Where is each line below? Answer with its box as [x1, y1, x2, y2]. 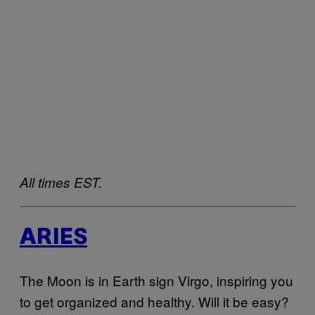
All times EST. [20, 172, 102, 191]
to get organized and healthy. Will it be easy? [20, 291, 289, 311]
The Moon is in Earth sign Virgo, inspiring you [20, 270, 293, 290]
